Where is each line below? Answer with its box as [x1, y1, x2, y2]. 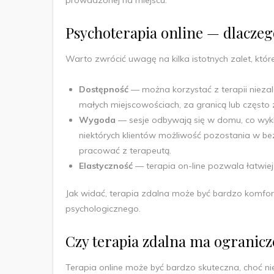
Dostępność [79, 83, 131, 95]
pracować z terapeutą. [79, 144, 174, 156]
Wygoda [79, 114, 118, 125]
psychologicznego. [65, 202, 143, 214]
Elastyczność [79, 160, 135, 171]
